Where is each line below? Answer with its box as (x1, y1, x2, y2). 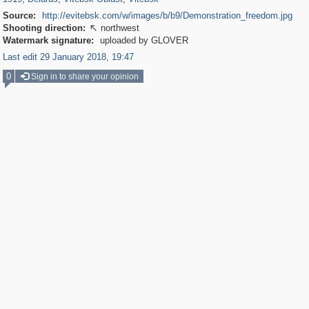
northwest (100, 23, 139, 33)
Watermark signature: (2, 35, 94, 46)
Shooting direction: (2, 23, 86, 33)
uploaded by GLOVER (97, 35, 188, 46)
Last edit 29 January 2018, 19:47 (2, 52, 134, 62)
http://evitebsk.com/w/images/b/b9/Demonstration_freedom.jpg (41, 10, 292, 21)
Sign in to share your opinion (28, 72, 139, 81)
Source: (2, 10, 36, 21)
